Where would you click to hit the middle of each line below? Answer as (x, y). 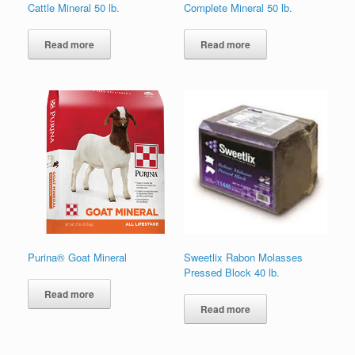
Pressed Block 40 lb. (231, 272)
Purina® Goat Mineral (77, 257)
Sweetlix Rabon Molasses (243, 257)
